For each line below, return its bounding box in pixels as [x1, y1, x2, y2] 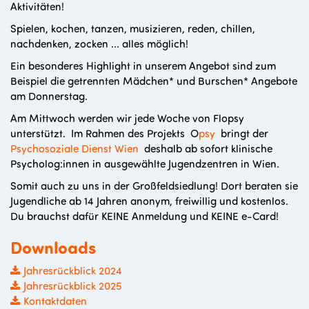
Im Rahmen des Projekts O [71, 126, 199, 141]
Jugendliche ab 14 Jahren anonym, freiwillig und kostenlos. [10, 193, 288, 208]
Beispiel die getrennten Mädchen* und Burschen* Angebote [10, 73, 297, 88]
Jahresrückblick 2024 [23, 263, 122, 278]
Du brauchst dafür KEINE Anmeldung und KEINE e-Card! [10, 208, 279, 223]
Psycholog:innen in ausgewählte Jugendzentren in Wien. [10, 156, 279, 171]
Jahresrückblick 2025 [23, 278, 122, 293]
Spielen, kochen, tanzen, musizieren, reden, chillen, [10, 21, 255, 36]
